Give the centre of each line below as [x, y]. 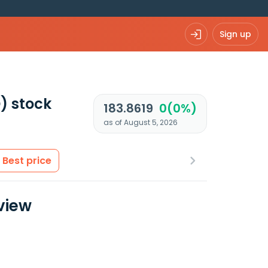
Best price [27, 161]
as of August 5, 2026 [140, 122]
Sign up [235, 34]
